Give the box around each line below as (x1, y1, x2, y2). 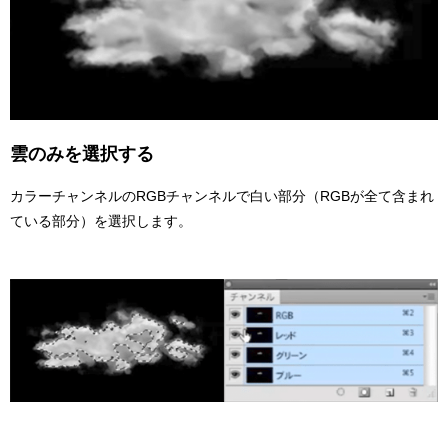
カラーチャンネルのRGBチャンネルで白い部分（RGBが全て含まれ (10, 188, 434, 205)
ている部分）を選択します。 (10, 213, 192, 230)
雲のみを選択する (10, 144, 154, 165)
